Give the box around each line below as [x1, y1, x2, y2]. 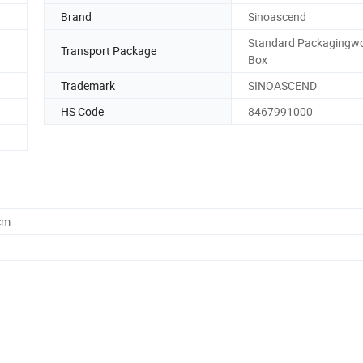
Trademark [61, 77, 115, 93]
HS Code [61, 103, 104, 119]
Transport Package [61, 43, 156, 59]
